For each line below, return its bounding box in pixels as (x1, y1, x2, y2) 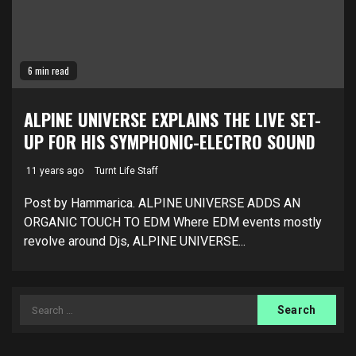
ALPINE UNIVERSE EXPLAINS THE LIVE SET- (24, 106, 321, 132)
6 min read (28, 64, 69, 77)
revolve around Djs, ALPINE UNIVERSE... (24, 234, 246, 249)
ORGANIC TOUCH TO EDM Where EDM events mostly (24, 215, 322, 230)
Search (19, 296, 62, 311)
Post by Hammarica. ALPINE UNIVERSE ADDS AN (24, 195, 300, 211)
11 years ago (24, 165, 83, 176)
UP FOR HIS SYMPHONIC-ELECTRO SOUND (24, 129, 315, 154)
